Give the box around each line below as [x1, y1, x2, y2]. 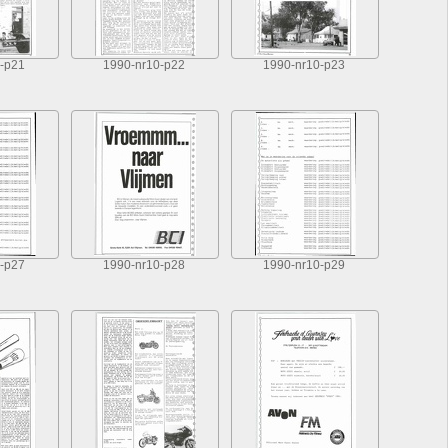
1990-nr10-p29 [263, 259, 345, 272]
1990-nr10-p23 [263, 59, 345, 72]
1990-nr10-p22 [103, 59, 185, 72]
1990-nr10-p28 [103, 259, 185, 272]
